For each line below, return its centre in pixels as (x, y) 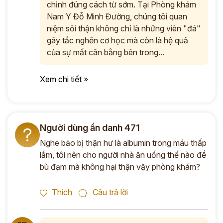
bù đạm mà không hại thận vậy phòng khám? (120, 167)
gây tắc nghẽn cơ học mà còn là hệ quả (117, 40)
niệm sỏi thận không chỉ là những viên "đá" (124, 28)
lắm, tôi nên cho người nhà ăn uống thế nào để (123, 155)
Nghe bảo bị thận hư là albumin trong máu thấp (123, 143)
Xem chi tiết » (64, 79)
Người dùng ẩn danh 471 (90, 128)
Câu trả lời (110, 192)
